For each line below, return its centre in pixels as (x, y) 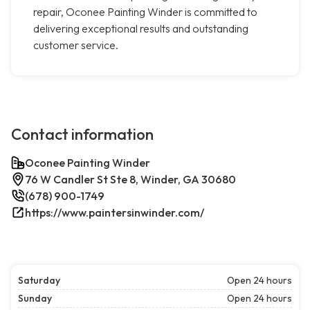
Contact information (82, 135)
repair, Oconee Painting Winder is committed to (145, 12)
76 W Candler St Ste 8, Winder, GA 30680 (130, 180)
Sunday (35, 299)
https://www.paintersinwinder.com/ (115, 213)
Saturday (39, 281)
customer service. (76, 45)
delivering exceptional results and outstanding (141, 29)
